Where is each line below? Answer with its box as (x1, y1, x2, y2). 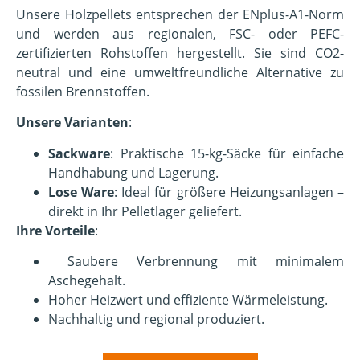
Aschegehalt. (48, 272, 125, 290)
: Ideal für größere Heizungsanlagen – (114, 182, 344, 201)
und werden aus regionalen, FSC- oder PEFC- (16, 24, 344, 43)
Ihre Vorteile (16, 221, 95, 239)
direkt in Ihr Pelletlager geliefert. (48, 202, 242, 220)
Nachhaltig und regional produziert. (48, 310, 264, 329)
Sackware (48, 144, 110, 162)
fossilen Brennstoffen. (16, 82, 149, 100)
